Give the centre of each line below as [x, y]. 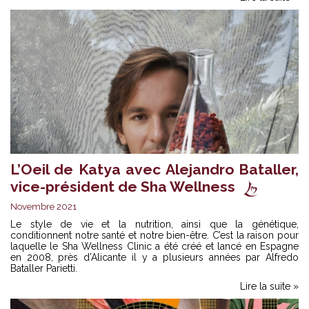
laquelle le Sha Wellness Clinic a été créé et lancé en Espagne [154, 247]
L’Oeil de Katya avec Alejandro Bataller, [154, 170]
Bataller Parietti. [44, 269]
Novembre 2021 [43, 207]
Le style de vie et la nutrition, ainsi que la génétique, [154, 225]
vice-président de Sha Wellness [123, 187]
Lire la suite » [269, 287]
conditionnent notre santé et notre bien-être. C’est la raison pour [154, 236]
